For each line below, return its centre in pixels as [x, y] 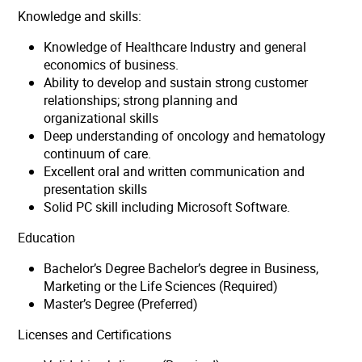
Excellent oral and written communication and [175, 171]
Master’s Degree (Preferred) [121, 303]
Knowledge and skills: [82, 16]
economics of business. [113, 64]
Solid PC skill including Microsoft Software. [169, 206]
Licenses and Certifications [95, 334]
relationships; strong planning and [141, 100]
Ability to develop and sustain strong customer [176, 82]
